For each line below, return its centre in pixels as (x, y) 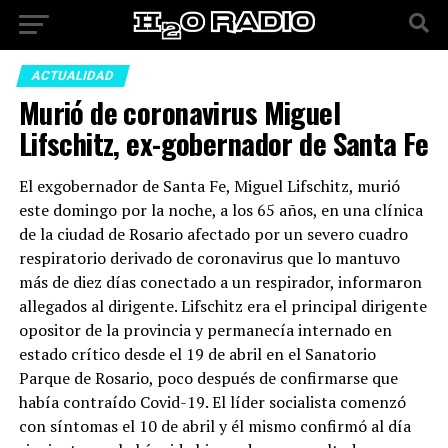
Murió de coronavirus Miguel (179, 112)
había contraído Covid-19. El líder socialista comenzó (212, 402)
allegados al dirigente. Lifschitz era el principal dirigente (222, 306)
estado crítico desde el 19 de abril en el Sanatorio (197, 354)
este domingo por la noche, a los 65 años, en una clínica (220, 210)
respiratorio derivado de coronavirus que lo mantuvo (209, 258)
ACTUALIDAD (72, 75)
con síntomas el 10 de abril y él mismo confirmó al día (214, 426)
